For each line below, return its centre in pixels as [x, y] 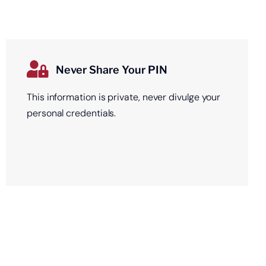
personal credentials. [72, 113]
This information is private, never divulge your [124, 97]
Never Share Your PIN [112, 69]
